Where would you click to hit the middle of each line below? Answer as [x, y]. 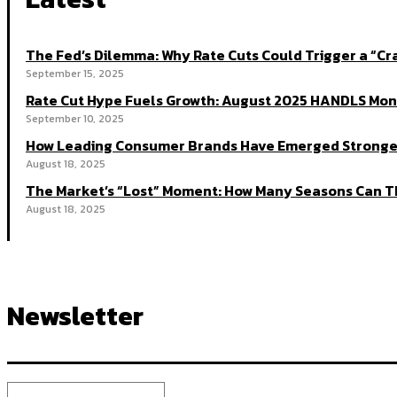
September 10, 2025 [75, 119]
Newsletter [75, 316]
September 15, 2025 [75, 74]
